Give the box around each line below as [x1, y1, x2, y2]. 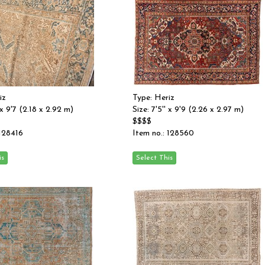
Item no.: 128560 [132, 129, 194, 138]
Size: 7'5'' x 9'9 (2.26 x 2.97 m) [132, 105, 244, 114]
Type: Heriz [132, 93, 174, 102]
